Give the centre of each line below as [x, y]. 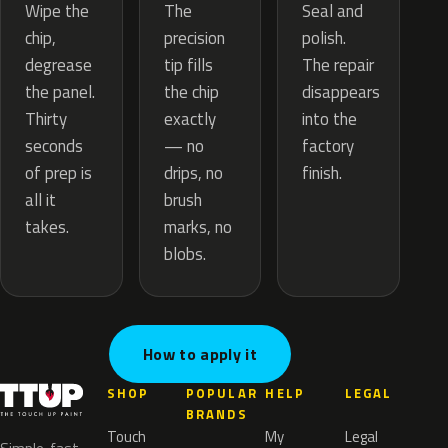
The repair [338, 65]
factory [328, 146]
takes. [47, 227]
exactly [189, 119]
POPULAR [222, 393]
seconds [54, 146]
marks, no [197, 227]
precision [194, 38]
